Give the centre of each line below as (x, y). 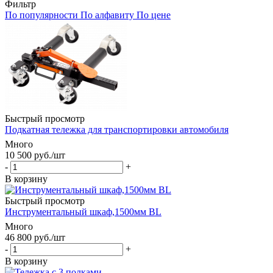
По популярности (41, 15)
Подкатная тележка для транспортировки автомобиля (117, 129)
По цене (154, 15)
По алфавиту (107, 15)
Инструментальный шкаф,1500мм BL (83, 211)
